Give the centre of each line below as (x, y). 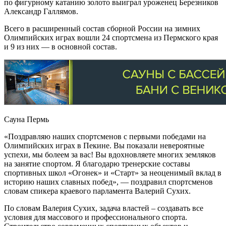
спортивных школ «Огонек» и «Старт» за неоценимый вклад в (113, 173)
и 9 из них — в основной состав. (61, 46)
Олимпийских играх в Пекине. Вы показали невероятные (104, 145)
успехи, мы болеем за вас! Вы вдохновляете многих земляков (110, 154)
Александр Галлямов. (41, 11)
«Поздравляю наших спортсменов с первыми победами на (105, 136)
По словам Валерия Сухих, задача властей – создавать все (104, 208)
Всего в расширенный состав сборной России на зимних (102, 28)
